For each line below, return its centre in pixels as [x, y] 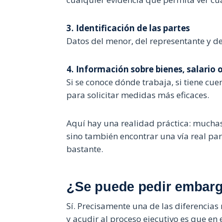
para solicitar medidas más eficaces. [138, 95]
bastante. [85, 149]
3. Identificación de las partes [128, 28]
